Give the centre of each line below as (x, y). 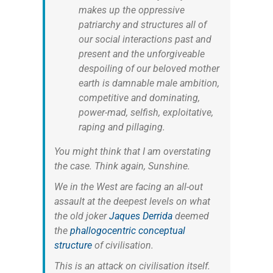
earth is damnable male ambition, (149, 83)
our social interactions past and (145, 39)
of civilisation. (122, 245)
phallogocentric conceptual (127, 230)
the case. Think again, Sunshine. (122, 166)
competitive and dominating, (139, 97)
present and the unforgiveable (141, 54)
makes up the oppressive (131, 10)
